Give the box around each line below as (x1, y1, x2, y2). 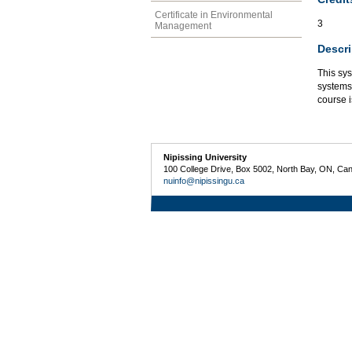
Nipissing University (163, 152, 247, 162)
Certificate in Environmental (155, 9, 273, 20)
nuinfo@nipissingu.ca (163, 175, 245, 185)
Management (155, 20, 211, 31)
